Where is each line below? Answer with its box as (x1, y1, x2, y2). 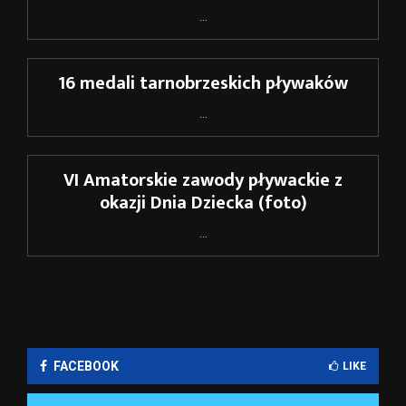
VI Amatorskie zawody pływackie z (63, 165, 343, 197)
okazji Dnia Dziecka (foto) (99, 188, 307, 219)
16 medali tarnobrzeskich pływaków (58, 68, 348, 100)
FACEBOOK (53, 359, 119, 374)
